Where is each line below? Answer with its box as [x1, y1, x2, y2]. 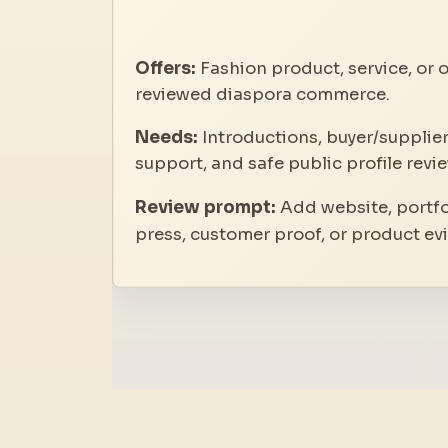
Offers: [135, 57, 197, 79]
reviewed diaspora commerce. [135, 83, 391, 105]
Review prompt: [135, 196, 277, 218]
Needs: [135, 126, 199, 148]
